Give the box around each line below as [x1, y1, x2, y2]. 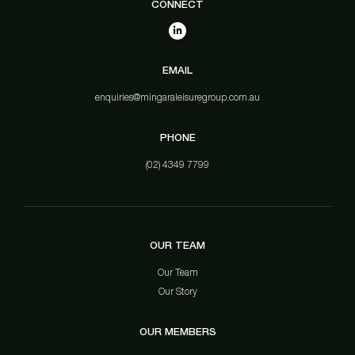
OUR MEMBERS [139, 326, 216, 338]
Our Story [158, 285, 197, 297]
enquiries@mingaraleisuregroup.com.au [95, 91, 260, 103]
